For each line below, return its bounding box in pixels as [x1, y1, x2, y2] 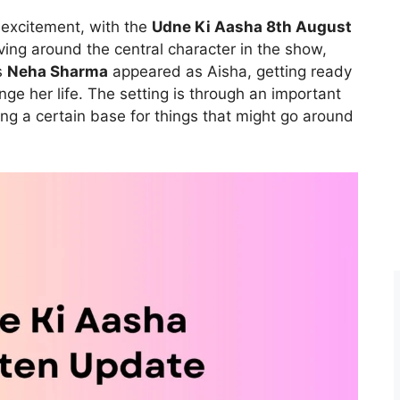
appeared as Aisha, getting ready [107, 62, 352, 80]
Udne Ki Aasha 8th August [151, 17, 352, 36]
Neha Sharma [6, 62, 108, 80]
